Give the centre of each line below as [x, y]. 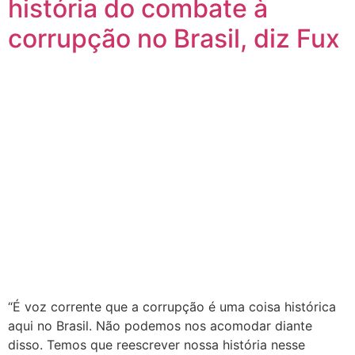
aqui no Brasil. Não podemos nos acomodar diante [160, 326]
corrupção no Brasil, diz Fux [174, 38]
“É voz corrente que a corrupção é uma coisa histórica [172, 307]
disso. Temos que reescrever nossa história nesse [157, 345]
